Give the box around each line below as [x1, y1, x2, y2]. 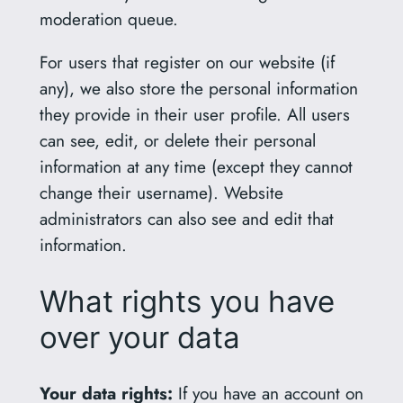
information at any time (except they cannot [39, 154, 353, 180]
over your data [39, 319, 240, 356]
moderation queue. [39, 6, 178, 32]
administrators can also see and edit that [39, 206, 334, 232]
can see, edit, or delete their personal [39, 128, 316, 154]
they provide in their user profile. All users [39, 102, 350, 128]
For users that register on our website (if [39, 49, 335, 76]
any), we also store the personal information [39, 76, 358, 102]
